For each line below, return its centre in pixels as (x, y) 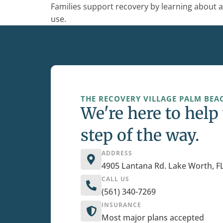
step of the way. (140, 136)
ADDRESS (117, 153)
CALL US (115, 179)
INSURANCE (121, 205)
